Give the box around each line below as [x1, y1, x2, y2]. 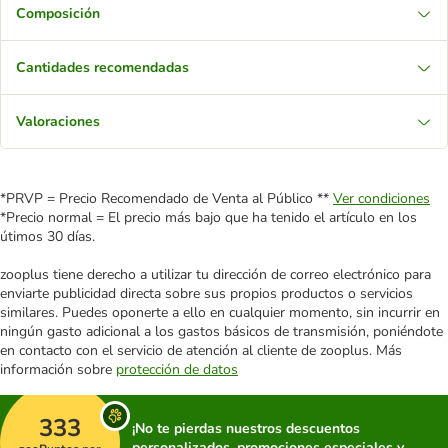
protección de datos [116, 360, 238, 379]
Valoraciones [16, 112, 100, 131]
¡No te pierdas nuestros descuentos [132, 419, 360, 438]
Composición [16, 4, 100, 23]
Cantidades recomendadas [16, 58, 189, 77]
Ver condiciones [333, 189, 430, 208]
